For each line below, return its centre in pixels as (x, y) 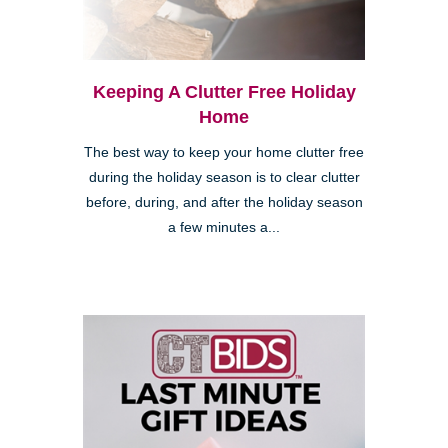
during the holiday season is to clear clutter (224, 178)
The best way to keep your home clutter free (224, 153)
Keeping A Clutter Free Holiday (224, 92)
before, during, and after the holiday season (224, 203)
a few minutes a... (224, 228)
